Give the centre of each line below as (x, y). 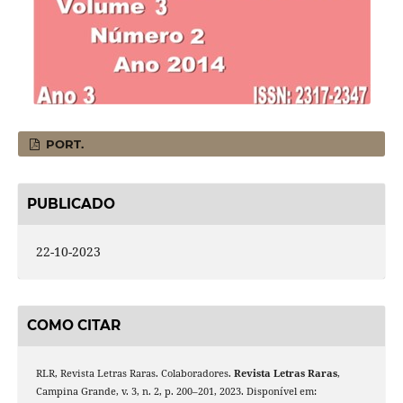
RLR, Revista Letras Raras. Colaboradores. (134, 373)
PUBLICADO (71, 203)
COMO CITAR (73, 326)
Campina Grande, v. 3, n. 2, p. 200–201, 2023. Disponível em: (176, 391)
